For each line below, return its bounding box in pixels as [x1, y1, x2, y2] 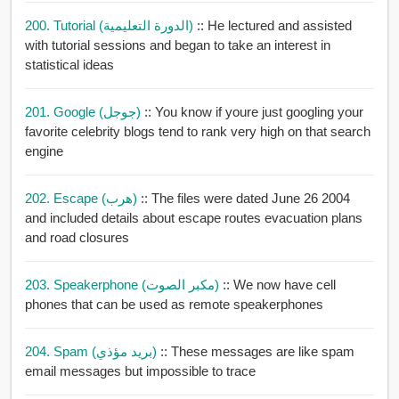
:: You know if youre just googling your [143, 104, 363, 120]
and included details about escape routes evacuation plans [24, 210, 362, 226]
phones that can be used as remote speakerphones [24, 297, 323, 313]
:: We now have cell [222, 277, 336, 293]
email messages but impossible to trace [24, 363, 256, 379]
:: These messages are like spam [159, 344, 354, 360]
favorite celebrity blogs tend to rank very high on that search [24, 124, 370, 140]
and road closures [24, 230, 129, 246]
